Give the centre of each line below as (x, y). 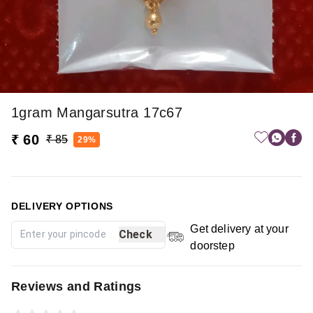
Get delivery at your (239, 228)
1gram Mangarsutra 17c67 (97, 112)
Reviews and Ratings (77, 286)
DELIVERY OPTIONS (63, 206)
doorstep (212, 245)
